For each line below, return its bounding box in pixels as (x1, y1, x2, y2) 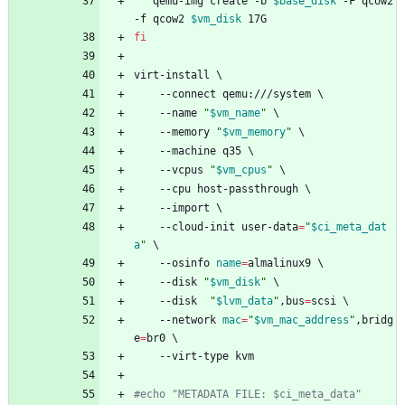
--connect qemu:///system (159, 88, 317, 101)
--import (159, 202, 216, 215)
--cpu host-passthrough (159, 183, 305, 196)
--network (159, 314, 222, 327)
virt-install (134, 69, 216, 82)
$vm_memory (222, 126, 286, 139)
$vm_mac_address (254, 314, 349, 327)
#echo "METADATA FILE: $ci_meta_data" (134, 388, 362, 401)
